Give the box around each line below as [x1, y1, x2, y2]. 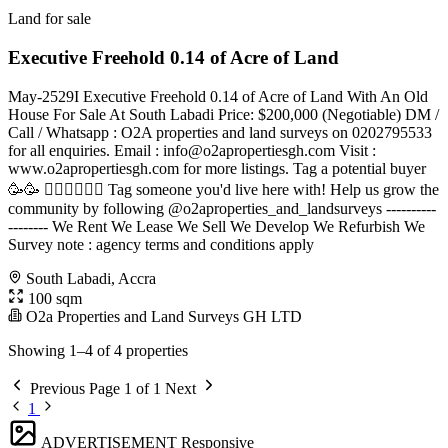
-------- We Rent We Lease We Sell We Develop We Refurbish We [8, 217, 425, 235]
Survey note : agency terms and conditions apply [8, 235, 314, 253]
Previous [26, 379, 89, 397]
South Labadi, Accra [26, 269, 156, 287]
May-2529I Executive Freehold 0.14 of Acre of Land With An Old [8, 87, 428, 105]
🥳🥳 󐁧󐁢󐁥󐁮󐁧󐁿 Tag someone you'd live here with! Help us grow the [8, 180, 439, 198]
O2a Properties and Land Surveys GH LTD [22, 307, 302, 325]
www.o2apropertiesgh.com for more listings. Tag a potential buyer [8, 159, 426, 177]
